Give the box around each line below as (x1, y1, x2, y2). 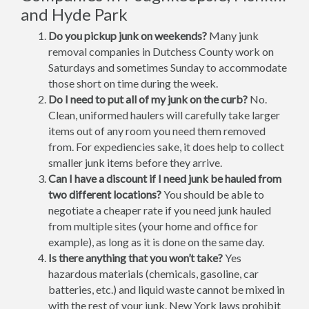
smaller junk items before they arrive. (48, 156, 222, 170)
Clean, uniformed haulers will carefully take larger (48, 108, 280, 122)
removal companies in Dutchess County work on (48, 45, 274, 59)
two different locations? (48, 188, 161, 201)
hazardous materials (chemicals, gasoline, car (48, 267, 259, 281)
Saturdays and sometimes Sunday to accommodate (48, 61, 287, 74)
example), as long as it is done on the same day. (48, 235, 264, 249)
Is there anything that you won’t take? (48, 251, 223, 265)
